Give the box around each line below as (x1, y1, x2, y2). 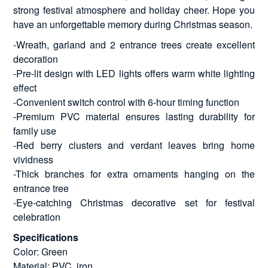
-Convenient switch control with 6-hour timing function (13, 95, 240, 109)
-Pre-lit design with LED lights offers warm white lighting (13, 66, 255, 80)
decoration (13, 51, 59, 66)
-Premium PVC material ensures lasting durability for (13, 109, 255, 123)
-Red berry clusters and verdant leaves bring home (13, 138, 255, 152)
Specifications (13, 230, 79, 244)
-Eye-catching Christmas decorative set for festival (13, 195, 255, 209)
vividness (13, 152, 54, 166)
